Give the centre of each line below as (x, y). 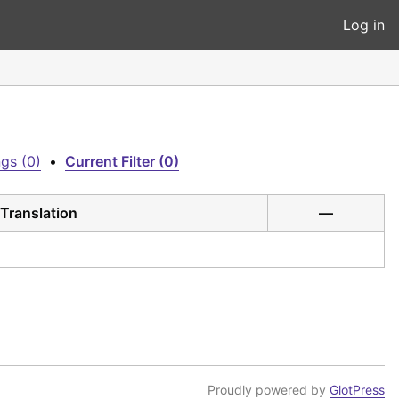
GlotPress (357, 389)
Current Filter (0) (122, 161)
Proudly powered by (269, 389)
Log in (364, 25)
